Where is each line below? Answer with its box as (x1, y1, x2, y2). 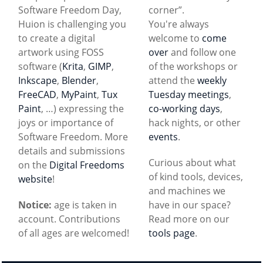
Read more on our (149, 212, 230, 225)
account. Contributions (18, 212, 120, 225)
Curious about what (149, 156, 236, 169)
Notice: (18, 198, 52, 211)
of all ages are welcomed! (18, 226, 129, 240)
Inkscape (18, 73, 57, 87)
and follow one (168, 45, 236, 59)
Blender (62, 73, 96, 87)
